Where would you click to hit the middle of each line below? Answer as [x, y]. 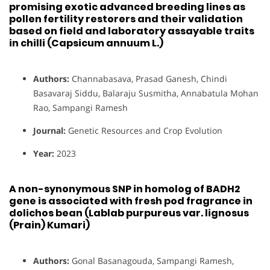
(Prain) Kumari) [49, 225]
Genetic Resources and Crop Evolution [144, 130]
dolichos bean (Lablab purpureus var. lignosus [129, 213]
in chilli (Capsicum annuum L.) [86, 43]
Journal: [49, 130]
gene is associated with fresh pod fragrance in [131, 201]
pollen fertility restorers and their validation [126, 19]
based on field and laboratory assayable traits [132, 31]
